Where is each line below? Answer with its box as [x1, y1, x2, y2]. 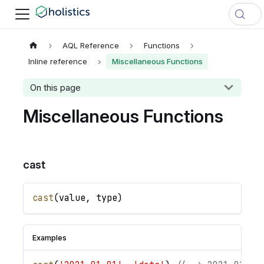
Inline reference [28, 57, 88, 67]
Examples [32, 233, 67, 242]
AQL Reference [62, 40, 120, 50]
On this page [29, 82, 81, 94]
